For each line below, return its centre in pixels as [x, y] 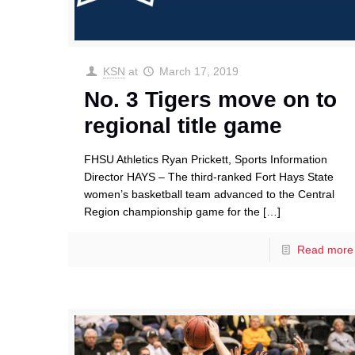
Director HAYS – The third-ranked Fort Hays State [209, 177]
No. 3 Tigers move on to [211, 100]
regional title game [183, 126]
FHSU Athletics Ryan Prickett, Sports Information [206, 160]
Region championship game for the [172, 212]
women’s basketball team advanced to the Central [210, 195]
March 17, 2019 [199, 72]
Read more [325, 250]
